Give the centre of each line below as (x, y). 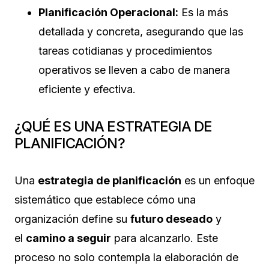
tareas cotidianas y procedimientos (125, 50)
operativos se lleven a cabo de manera (134, 70)
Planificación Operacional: (108, 12)
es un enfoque (218, 180)
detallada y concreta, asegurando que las (141, 31)
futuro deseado (171, 219)
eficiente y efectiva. (87, 89)
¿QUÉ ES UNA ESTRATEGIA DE (113, 126)
